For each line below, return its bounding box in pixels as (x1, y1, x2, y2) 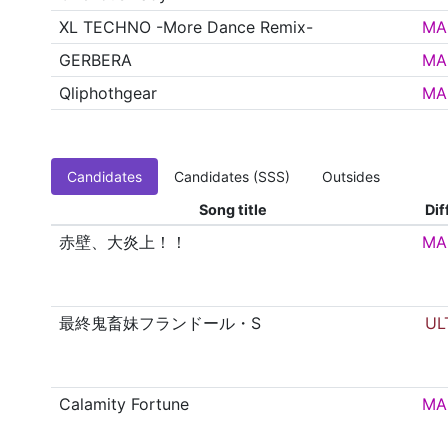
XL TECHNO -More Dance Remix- (59, 17, 314, 38)
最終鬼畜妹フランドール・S (59, 313, 262, 334)
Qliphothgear (59, 83, 158, 104)
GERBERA (59, 50, 133, 71)
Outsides (322, 168, 381, 186)
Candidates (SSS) (174, 168, 291, 186)
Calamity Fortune (59, 394, 190, 415)
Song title (198, 201, 267, 219)
